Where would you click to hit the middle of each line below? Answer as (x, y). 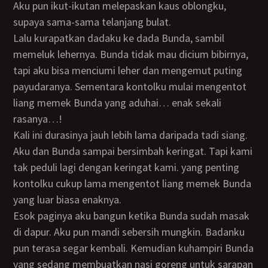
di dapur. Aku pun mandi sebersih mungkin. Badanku (129, 232)
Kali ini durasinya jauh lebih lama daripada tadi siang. (17, 135)
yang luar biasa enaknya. (68, 200)
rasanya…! (38, 119)
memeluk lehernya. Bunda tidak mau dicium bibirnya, (131, 54)
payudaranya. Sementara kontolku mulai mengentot (130, 86)
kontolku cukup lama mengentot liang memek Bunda (133, 183)
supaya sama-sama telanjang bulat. (92, 22)
